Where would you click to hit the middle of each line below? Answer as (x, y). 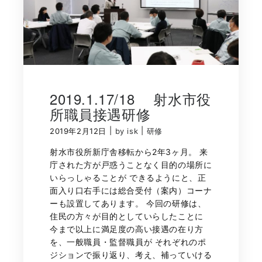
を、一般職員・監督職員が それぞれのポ (128, 242)
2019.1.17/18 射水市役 (130, 99)
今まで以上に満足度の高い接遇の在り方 (127, 229)
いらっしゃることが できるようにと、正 (128, 178)
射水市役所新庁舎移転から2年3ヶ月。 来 (129, 152)
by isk (127, 131)
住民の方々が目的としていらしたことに (127, 216)
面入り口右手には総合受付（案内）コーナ (131, 191)
